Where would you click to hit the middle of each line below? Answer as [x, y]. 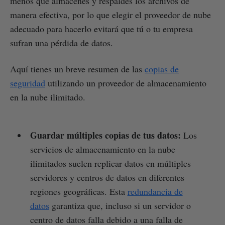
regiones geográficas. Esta [79, 191]
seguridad [28, 83]
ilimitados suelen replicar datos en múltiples [110, 163]
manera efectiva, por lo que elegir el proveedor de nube [110, 14]
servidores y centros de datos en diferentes [107, 177]
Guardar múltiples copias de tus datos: [105, 135]
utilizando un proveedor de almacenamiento [126, 83]
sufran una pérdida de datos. [62, 42]
